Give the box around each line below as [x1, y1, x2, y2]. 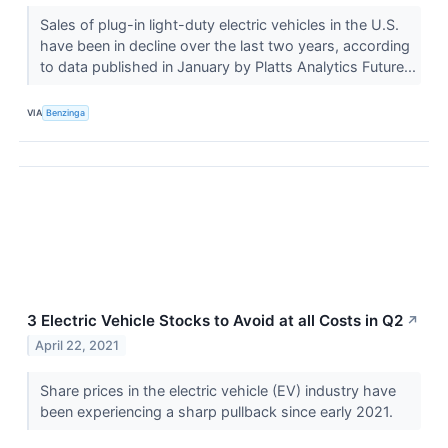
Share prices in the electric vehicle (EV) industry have [39, 381, 396, 399]
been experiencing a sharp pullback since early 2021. [39, 402, 397, 420]
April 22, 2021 [35, 337, 120, 353]
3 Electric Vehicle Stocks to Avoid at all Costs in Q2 [27, 310, 403, 330]
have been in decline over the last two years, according [39, 36, 410, 54]
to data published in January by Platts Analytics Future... [39, 57, 420, 75]
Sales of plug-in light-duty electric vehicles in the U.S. [39, 15, 399, 33]
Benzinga [46, 107, 86, 119]
